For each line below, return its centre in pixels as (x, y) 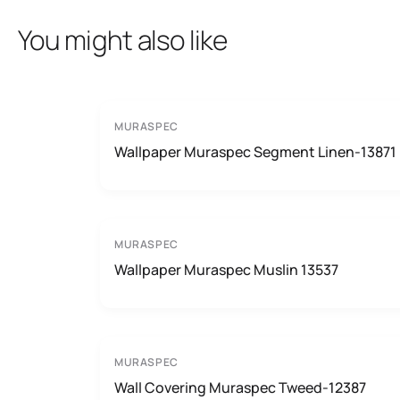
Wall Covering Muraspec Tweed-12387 (240, 387)
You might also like (122, 40)
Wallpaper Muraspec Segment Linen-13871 (255, 152)
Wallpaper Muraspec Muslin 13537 (226, 270)
